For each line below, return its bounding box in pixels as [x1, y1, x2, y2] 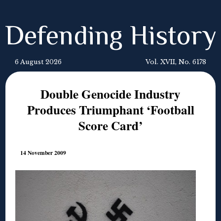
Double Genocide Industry [40, 85, 181, 103]
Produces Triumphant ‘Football [27, 101, 194, 119]
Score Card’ [78, 116, 143, 135]
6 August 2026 [15, 58, 62, 66]
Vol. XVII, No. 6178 [146, 58, 206, 66]
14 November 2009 [20, 148, 67, 157]
